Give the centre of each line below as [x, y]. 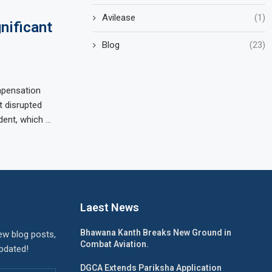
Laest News [110, 207]
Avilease [119, 17]
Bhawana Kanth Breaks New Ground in [156, 233]
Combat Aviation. [114, 244]
